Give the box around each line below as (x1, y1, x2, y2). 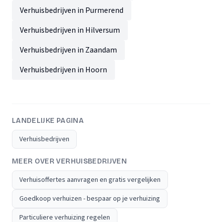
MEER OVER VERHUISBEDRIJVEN (12, 157, 127, 166)
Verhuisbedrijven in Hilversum (20, 25, 120, 36)
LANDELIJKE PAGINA (12, 116, 84, 125)
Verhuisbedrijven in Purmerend (20, 5, 123, 16)
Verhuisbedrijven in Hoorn (20, 64, 107, 76)
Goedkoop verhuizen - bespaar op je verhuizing (19, 194, 160, 204)
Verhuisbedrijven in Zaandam (20, 45, 117, 56)
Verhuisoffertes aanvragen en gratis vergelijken (19, 175, 161, 185)
